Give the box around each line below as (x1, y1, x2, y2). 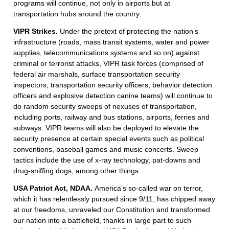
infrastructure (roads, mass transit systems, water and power (13, 38, 210, 47)
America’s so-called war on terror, (95, 184, 203, 193)
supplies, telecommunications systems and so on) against (13, 49, 199, 57)
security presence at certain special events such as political (13, 134, 204, 143)
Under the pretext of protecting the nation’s (60, 27, 198, 36)
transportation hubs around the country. (13, 10, 141, 18)
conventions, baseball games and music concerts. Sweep (13, 145, 198, 154)
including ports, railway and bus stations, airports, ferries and (13, 113, 210, 122)
